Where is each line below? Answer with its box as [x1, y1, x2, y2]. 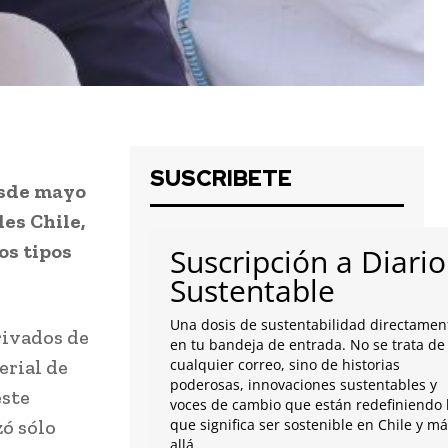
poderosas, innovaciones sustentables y [170, 375, 437, 395]
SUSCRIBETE [150, 164, 292, 194]
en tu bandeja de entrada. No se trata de [170, 335, 445, 355]
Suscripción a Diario [170, 241, 446, 283]
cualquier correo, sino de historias [170, 355, 400, 375]
